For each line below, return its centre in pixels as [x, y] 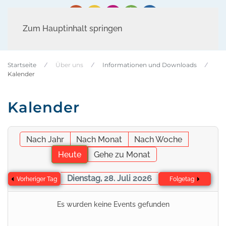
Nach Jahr [45, 139]
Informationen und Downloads [150, 65]
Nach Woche [158, 139]
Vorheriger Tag [37, 179]
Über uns [69, 65]
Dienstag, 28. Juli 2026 [109, 178]
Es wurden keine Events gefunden [113, 204]
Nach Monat [99, 139]
